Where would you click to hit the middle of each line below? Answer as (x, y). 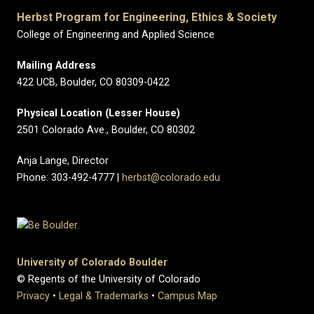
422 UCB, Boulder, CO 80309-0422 (93, 82)
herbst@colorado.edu (171, 178)
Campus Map (187, 296)
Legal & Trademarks (104, 296)
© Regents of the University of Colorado (109, 279)
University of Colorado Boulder (92, 262)
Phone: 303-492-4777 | (69, 178)
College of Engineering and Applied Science (116, 35)
